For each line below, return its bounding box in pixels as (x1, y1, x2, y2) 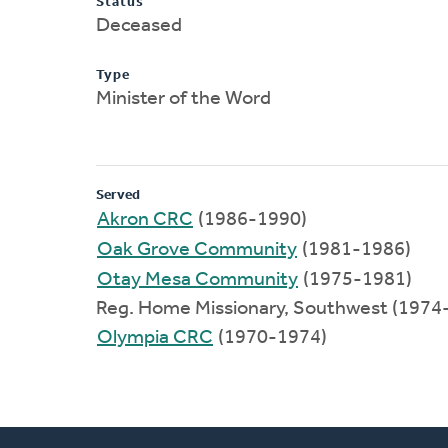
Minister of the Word (96, 88, 271, 109)
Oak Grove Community (97, 239, 297, 260)
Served (96, 187, 140, 203)
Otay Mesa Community (97, 269, 298, 290)
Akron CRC (97, 209, 193, 230)
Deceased (96, 15, 182, 36)
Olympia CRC (97, 327, 213, 348)
